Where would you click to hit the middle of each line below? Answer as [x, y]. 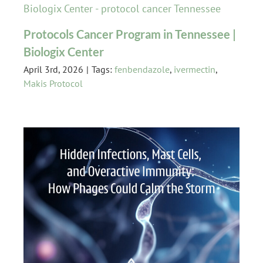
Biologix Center [63, 51]
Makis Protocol [53, 83]
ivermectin [194, 69]
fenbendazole [142, 69]
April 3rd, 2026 [53, 69]
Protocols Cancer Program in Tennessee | [129, 34]
